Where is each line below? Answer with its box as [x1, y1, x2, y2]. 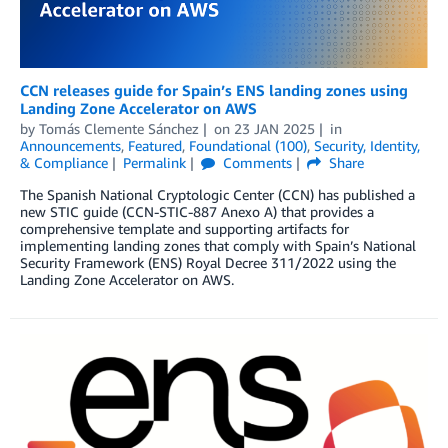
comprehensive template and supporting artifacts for [20, 219, 349, 237]
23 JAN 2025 [233, 119, 315, 137]
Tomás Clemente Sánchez [39, 119, 199, 137]
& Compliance [20, 153, 108, 171]
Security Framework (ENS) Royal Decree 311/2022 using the [20, 253, 396, 271]
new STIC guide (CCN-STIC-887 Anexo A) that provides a [20, 202, 374, 220]
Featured [128, 136, 182, 154]
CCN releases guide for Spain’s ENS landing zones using [20, 80, 408, 99]
